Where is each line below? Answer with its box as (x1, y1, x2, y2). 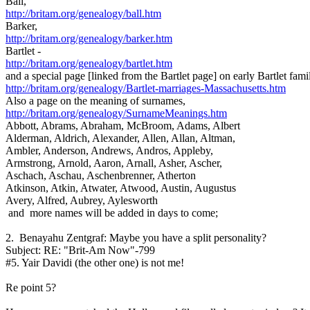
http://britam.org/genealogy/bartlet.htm (6, 57, 172, 69)
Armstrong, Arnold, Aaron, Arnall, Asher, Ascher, (6, 157, 222, 169)
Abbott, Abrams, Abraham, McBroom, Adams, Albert (6, 120, 240, 131)
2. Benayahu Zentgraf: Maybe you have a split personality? (6, 232, 266, 244)
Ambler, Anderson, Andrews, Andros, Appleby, (6, 145, 213, 156)
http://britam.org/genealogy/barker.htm (6, 33, 172, 44)
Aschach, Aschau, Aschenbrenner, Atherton (6, 170, 196, 181)
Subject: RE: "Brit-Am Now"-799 (6, 244, 155, 256)
